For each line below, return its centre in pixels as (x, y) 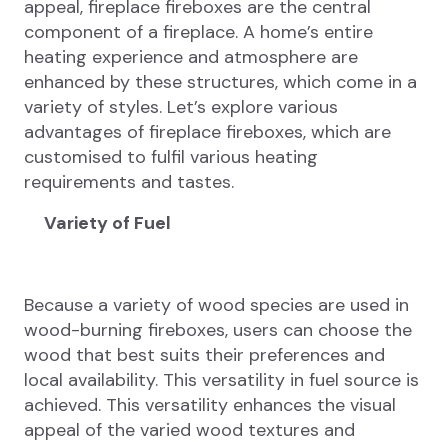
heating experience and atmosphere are (191, 57)
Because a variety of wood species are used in (216, 305)
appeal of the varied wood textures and (189, 430)
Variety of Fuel (107, 223)
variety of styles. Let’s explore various (181, 107)
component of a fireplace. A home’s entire (198, 32)
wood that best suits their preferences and (204, 355)
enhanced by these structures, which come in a (220, 82)
